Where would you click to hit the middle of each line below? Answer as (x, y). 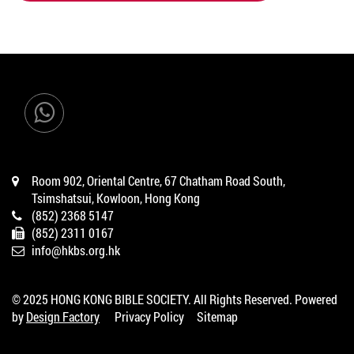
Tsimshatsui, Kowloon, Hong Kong (116, 198)
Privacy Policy (149, 316)
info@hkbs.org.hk (76, 250)
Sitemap (217, 316)
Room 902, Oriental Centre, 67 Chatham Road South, (158, 181)
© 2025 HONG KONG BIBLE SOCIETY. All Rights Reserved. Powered (175, 299)
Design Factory (63, 316)
